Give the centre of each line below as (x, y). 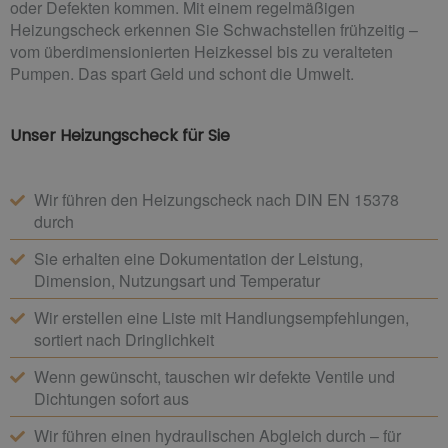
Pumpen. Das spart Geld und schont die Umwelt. (182, 73)
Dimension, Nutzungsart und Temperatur (176, 280)
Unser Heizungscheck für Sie (120, 135)
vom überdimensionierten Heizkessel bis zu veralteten (201, 51)
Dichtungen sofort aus (111, 398)
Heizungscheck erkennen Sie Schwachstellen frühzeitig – (214, 29)
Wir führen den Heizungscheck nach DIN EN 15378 (216, 199)
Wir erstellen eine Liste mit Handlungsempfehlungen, (221, 317)
